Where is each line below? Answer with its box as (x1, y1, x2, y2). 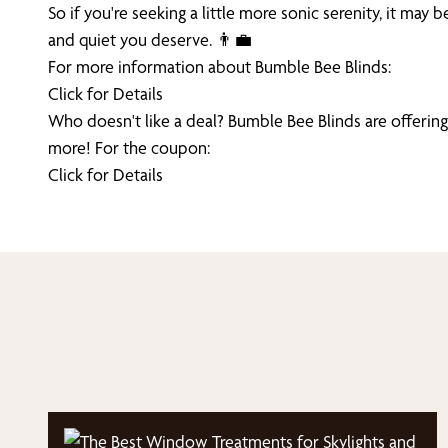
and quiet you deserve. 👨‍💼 (48, 29, 252, 50)
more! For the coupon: (48, 137, 214, 158)
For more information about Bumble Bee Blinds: (48, 56, 395, 77)
